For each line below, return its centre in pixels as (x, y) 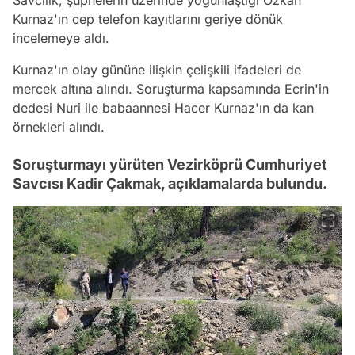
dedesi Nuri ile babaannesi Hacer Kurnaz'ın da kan (163, 107)
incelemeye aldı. (61, 38)
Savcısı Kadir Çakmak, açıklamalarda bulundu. (170, 183)
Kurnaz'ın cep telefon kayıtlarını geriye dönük (148, 19)
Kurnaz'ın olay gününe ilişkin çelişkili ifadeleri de (157, 69)
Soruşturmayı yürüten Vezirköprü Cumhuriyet (170, 164)
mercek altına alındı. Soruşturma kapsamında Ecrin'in (171, 88)
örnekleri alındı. (59, 126)
